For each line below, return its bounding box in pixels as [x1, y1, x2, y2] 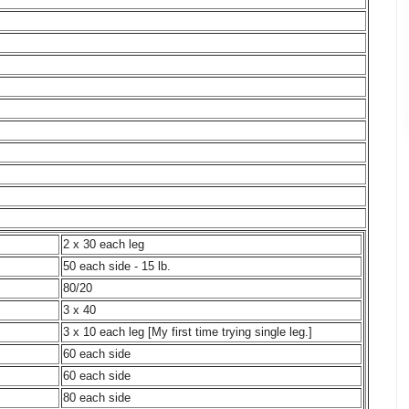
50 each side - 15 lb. [63, 258, 171, 273]
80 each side [63, 390, 131, 404]
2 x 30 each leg [63, 236, 144, 251]
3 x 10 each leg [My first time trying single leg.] [63, 324, 312, 339]
